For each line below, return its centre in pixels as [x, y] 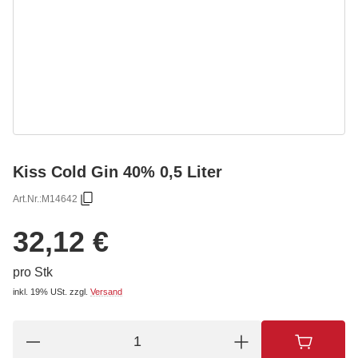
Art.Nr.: [27, 199]
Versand [106, 291]
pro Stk [33, 272]
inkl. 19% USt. [40, 291]
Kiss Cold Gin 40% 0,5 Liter [117, 171]
